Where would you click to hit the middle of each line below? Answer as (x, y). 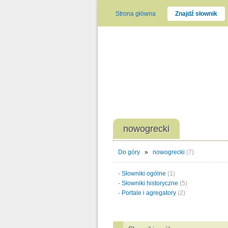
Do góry (129, 152)
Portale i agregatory (150, 193)
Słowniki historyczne (151, 183)
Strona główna (136, 14)
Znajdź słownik (196, 14)
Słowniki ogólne (145, 174)
